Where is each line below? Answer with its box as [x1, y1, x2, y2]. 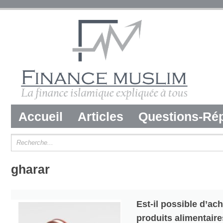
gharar [11, 162, 50, 176]
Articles [78, 110, 123, 123]
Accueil [18, 110, 63, 123]
